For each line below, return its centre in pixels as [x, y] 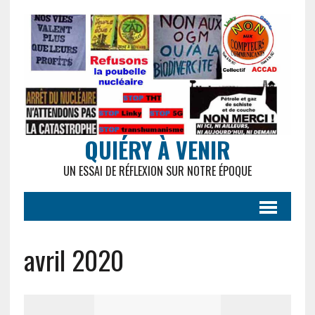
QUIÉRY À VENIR [157, 150]
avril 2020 [73, 260]
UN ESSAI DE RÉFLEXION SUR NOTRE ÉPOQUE [157, 171]
